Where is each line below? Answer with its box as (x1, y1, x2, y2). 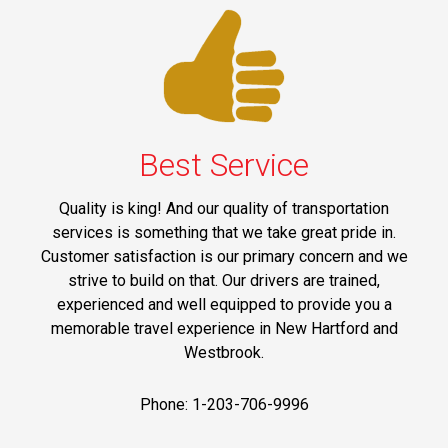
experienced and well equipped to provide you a (56, 294, 392, 314)
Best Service (139, 145, 309, 184)
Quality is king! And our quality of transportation (59, 198, 389, 218)
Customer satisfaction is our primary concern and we (40, 246, 408, 266)
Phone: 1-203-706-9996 (139, 394, 309, 414)
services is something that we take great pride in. (52, 222, 396, 242)
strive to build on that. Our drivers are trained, (68, 270, 380, 290)
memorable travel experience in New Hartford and (50, 318, 398, 338)
